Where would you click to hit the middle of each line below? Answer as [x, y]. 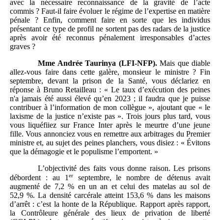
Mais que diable [184, 63]
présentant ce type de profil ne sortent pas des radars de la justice [110, 29]
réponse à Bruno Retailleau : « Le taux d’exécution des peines [110, 90]
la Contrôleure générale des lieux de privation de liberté [110, 213]
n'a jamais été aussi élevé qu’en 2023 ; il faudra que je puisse [110, 99]
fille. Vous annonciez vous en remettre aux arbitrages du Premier [110, 134]
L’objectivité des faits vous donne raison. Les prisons [124, 168]
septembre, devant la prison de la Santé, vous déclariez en [110, 81]
